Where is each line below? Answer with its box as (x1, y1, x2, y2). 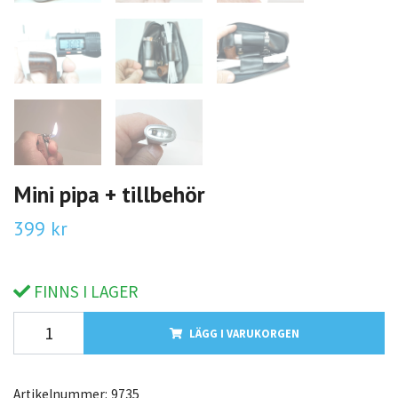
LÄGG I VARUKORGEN (188, 326, 299, 341)
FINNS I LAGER (30, 281, 138, 303)
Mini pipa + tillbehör (13, 179, 205, 210)
